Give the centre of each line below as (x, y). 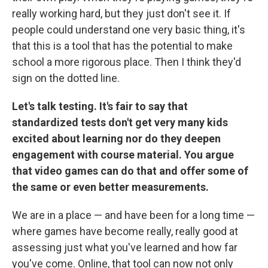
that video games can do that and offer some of (130, 171)
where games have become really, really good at (125, 231)
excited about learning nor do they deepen (116, 138)
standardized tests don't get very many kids (120, 122)
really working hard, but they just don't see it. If (121, 13)
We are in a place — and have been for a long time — (133, 215)
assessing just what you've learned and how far (125, 247)
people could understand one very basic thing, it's (129, 30)
